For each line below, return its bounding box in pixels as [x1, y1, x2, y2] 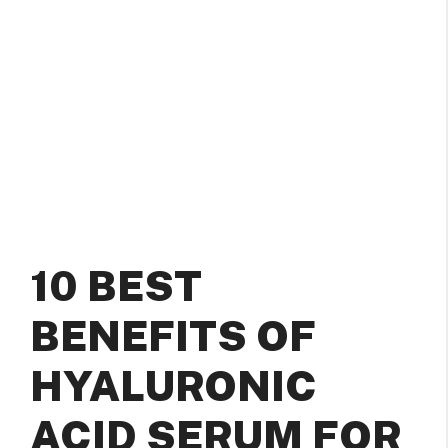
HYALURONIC [30, 361, 317, 410]
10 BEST [30, 261, 202, 310]
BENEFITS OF [30, 311, 316, 360]
